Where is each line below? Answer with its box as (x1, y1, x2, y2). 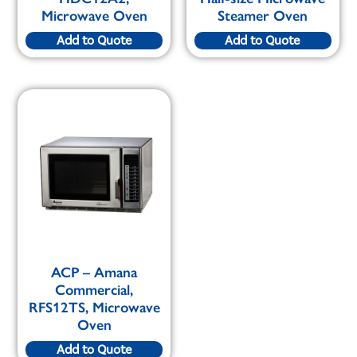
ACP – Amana (51, 264, 138, 282)
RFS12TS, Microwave (28, 299, 160, 317)
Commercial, (55, 281, 134, 300)
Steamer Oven (218, 7, 308, 25)
